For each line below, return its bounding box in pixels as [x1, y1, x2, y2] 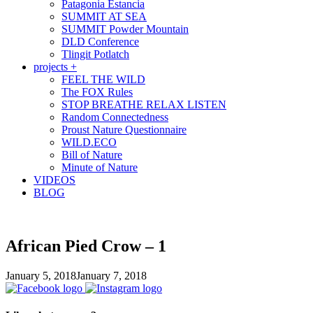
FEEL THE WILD [61, 73, 145, 86]
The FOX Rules [61, 86, 133, 99]
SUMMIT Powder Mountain [61, 23, 189, 36]
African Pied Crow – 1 [6, 237, 166, 256]
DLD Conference [61, 36, 139, 48]
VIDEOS [34, 174, 75, 187]
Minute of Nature [61, 161, 138, 174]
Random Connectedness [61, 111, 168, 124]
